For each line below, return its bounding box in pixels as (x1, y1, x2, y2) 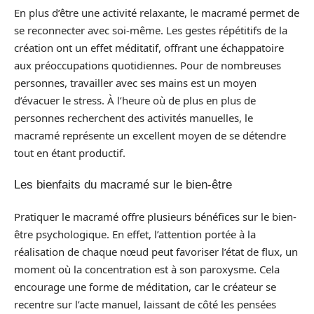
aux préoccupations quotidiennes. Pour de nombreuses (14, 57, 281, 72)
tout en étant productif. (14, 145, 125, 160)
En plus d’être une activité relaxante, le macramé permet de (14, 5, 299, 20)
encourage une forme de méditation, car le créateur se (14, 279, 276, 294)
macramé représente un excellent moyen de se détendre (14, 128, 286, 142)
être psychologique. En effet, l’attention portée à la (14, 226, 256, 241)
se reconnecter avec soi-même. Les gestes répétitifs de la (14, 22, 287, 37)
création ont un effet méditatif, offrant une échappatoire (14, 40, 284, 55)
